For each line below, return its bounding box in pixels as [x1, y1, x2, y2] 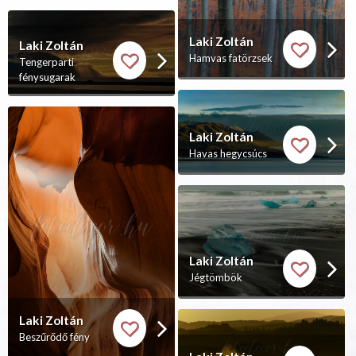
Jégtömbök [189, 271, 242, 284]
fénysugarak [19, 70, 75, 83]
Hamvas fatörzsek [189, 51, 273, 64]
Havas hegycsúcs [189, 147, 267, 161]
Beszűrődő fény [19, 331, 90, 344]
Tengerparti [19, 55, 74, 68]
